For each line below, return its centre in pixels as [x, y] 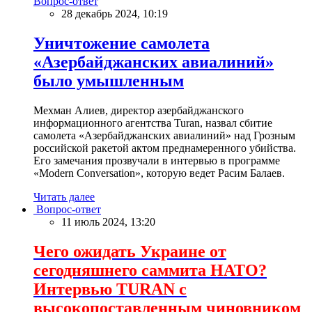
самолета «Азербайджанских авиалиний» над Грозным [164, 135]
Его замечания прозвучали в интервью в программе [157, 160]
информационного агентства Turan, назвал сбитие [153, 123]
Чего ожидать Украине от [130, 251]
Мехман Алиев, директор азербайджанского [139, 110]
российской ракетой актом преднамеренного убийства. [165, 148]
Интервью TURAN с [110, 289]
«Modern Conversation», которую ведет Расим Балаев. [159, 173]
